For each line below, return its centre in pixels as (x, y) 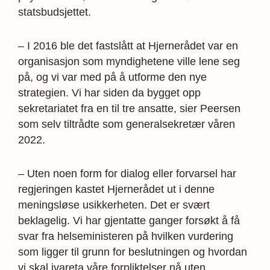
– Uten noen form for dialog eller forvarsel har (127, 173)
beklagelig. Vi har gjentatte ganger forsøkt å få (129, 220)
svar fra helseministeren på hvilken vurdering (126, 236)
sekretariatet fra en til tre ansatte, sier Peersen (129, 108)
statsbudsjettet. (55, 12)
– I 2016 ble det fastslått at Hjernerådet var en (128, 46)
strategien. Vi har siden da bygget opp (109, 93)
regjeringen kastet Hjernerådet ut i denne (116, 189)
